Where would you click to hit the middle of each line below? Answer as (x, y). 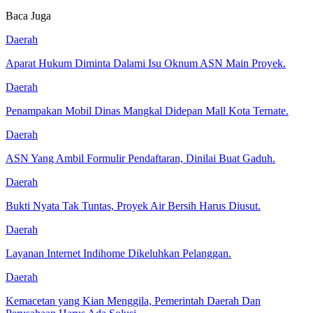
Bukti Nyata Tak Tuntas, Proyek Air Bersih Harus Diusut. (133, 205)
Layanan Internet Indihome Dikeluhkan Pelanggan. (118, 253)
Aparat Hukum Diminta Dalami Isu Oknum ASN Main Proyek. (146, 63)
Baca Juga (28, 15)
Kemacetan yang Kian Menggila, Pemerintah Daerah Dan (133, 300)
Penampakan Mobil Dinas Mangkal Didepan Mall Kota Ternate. (147, 110)
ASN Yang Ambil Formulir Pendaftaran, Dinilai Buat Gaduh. (140, 158)
